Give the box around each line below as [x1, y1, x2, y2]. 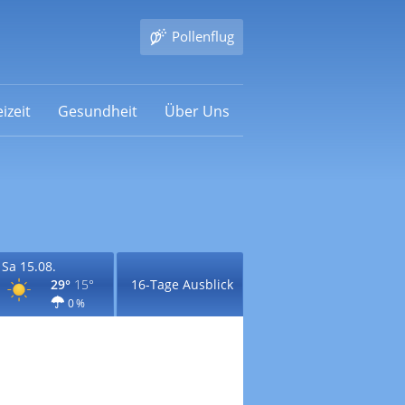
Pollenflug [171, 27, 234, 45]
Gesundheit [57, 100, 137, 121]
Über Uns [164, 100, 230, 121]
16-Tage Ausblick [130, 276, 233, 293]
